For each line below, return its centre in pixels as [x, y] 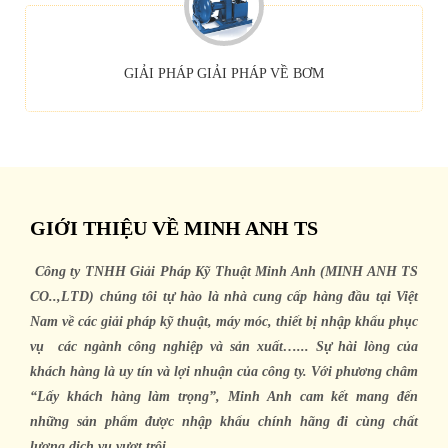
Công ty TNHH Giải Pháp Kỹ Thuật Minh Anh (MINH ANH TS [226, 272]
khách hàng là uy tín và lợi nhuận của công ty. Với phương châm [224, 372]
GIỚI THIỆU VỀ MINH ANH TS [174, 228]
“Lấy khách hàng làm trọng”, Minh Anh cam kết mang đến [224, 397]
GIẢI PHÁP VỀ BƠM [260, 74]
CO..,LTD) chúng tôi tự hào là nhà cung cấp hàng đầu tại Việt [224, 297]
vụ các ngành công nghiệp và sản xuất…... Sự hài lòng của [224, 347]
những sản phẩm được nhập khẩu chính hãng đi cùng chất [224, 422]
